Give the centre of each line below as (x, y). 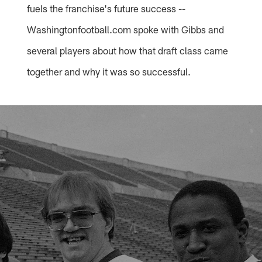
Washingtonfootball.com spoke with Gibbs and (126, 30)
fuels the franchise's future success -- (106, 8)
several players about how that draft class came (128, 51)
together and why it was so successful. (109, 72)
